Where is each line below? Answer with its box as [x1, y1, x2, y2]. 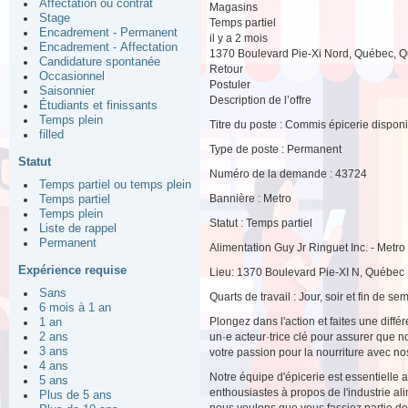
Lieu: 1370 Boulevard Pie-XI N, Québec [209, 266, 404, 280]
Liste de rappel [39, 222, 117, 235]
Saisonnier [39, 85, 95, 97]
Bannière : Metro [209, 192, 291, 206]
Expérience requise [18, 263, 127, 277]
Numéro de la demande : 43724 [209, 168, 367, 181]
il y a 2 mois [209, 32, 268, 46]
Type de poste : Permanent [209, 143, 342, 157]
